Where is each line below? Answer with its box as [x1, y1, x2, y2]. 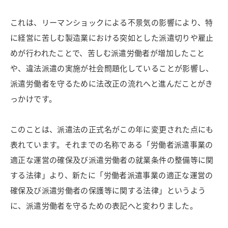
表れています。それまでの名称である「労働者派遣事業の [10, 139, 213, 150]
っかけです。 [10, 93, 57, 104]
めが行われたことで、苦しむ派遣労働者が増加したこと [10, 47, 205, 59]
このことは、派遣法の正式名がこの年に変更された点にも [10, 124, 214, 135]
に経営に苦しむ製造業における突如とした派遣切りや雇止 [10, 32, 214, 43]
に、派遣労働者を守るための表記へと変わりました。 [10, 200, 197, 211]
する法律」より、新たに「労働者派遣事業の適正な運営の [10, 169, 213, 181]
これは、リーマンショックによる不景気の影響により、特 [10, 17, 213, 28]
